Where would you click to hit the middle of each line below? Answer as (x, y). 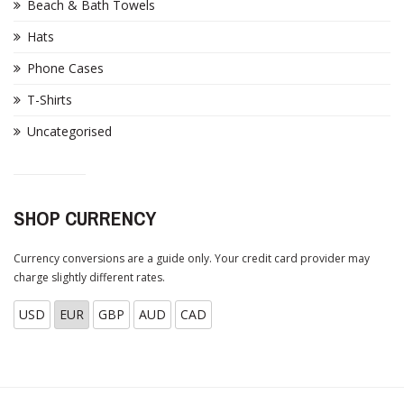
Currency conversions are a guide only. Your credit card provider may (192, 259)
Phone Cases (65, 69)
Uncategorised (69, 132)
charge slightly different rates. (89, 278)
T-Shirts (50, 100)
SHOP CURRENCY (85, 219)
